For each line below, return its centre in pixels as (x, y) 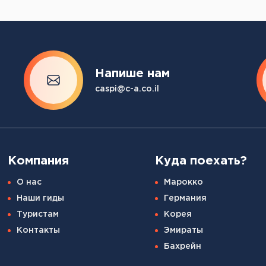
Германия (186, 198)
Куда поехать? (201, 161)
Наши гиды (40, 198)
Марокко (184, 182)
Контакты (38, 230)
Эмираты (184, 230)
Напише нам (132, 74)
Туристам (37, 214)
